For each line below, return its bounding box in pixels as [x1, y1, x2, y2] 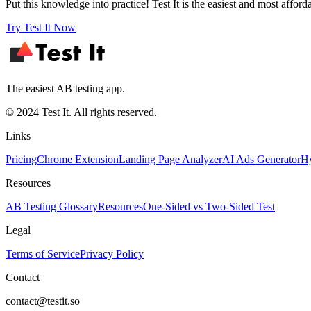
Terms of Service [6, 248, 80, 260]
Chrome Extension [37, 153, 119, 166]
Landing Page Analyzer [119, 153, 222, 166]
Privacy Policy [80, 248, 144, 260]
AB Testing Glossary [6, 201, 98, 213]
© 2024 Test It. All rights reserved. [6, 106, 157, 119]
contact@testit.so [6, 295, 80, 308]
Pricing [6, 153, 37, 166]
